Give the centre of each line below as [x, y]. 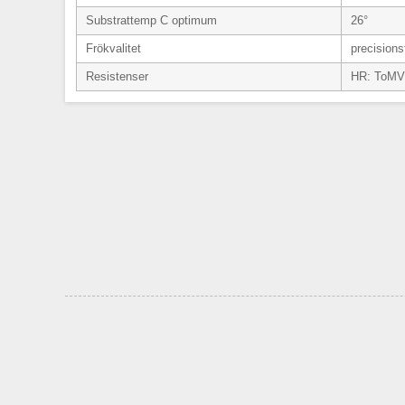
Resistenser [117, 76]
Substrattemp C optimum [151, 20]
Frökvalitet [113, 48]
